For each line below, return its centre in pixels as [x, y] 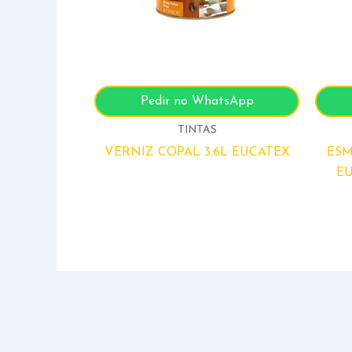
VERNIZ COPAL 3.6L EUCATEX [197, 152]
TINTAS [197, 130]
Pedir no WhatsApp [197, 101]
